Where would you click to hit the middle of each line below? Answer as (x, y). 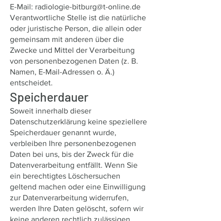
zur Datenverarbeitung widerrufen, (69, 198)
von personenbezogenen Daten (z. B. (74, 61)
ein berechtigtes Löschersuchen (65, 176)
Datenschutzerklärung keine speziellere (78, 122)
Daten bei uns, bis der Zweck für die (72, 154)
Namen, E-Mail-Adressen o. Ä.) (62, 72)
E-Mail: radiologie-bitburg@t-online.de (75, 7)
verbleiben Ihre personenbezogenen (73, 143)
